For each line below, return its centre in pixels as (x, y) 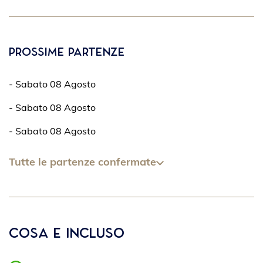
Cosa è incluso (67, 234)
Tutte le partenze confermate (82, 163)
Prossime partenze (67, 52)
